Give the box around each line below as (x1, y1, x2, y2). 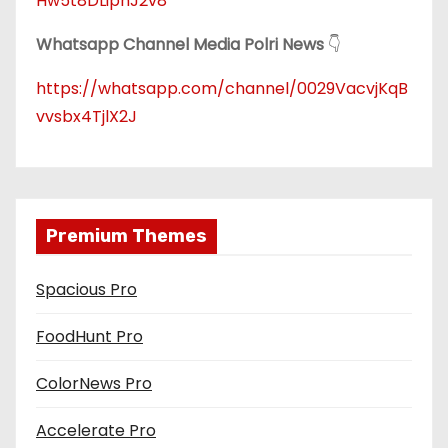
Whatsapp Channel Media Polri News (36, 32, 324, 56)
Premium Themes (46, 224, 207, 247)
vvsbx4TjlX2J (36, 104, 137, 128)
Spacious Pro (36, 277, 137, 301)
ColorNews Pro (36, 371, 152, 395)
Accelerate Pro (36, 418, 156, 442)
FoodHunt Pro (36, 324, 143, 348)
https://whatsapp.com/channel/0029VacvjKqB (36, 76, 408, 100)
